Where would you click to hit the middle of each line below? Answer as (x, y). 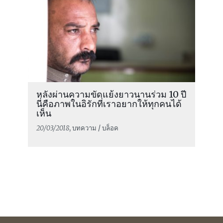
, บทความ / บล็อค (94, 128)
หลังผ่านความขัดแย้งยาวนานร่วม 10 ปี (111, 94)
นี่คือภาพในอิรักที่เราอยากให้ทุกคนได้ (109, 104)
